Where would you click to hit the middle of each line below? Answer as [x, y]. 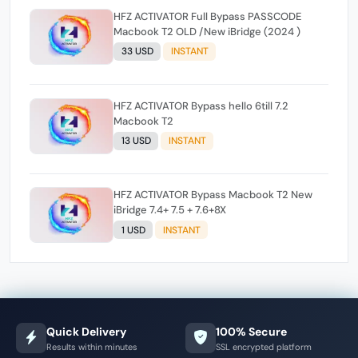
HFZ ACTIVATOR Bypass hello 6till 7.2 [201, 105]
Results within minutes [92, 346]
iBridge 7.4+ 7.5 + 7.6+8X [170, 210]
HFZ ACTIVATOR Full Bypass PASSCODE [152, 17]
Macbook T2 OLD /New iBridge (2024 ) [207, 32]
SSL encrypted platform [264, 346]
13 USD [136, 141]
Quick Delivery [86, 331]
